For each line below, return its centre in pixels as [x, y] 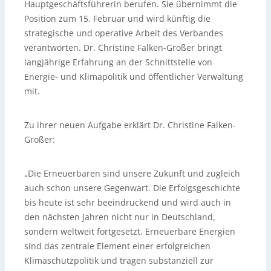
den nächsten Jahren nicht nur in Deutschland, [120, 217]
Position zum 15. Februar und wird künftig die [117, 19]
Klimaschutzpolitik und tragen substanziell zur [119, 261]
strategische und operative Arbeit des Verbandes [124, 33]
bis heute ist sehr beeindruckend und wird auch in [128, 203]
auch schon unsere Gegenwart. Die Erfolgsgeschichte [132, 188]
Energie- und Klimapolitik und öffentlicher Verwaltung [134, 77]
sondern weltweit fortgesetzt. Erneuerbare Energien [130, 232]
